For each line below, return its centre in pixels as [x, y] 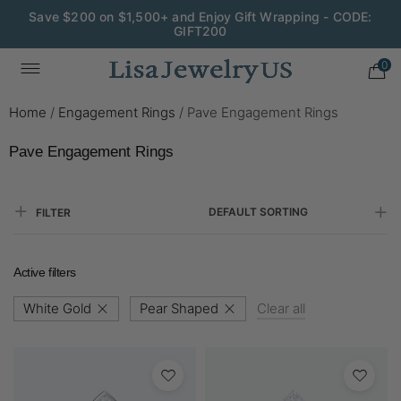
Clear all [281, 308]
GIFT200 [200, 31]
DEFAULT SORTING [258, 212]
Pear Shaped [179, 308]
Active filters [45, 272]
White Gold [57, 308]
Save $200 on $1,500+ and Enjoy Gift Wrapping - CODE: [200, 17]
